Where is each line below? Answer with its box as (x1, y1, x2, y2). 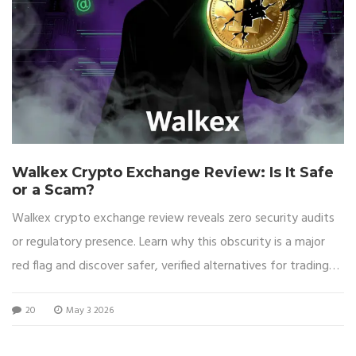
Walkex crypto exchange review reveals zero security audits (12, 208, 335, 229)
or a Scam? (12, 181, 95, 199)
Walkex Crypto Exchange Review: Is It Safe (12, 164, 334, 181)
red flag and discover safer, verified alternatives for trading (12, 256, 329, 277)
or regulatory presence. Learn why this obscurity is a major (12, 232, 325, 253)
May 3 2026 (64, 303, 114, 319)
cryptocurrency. (12, 280, 97, 300)
